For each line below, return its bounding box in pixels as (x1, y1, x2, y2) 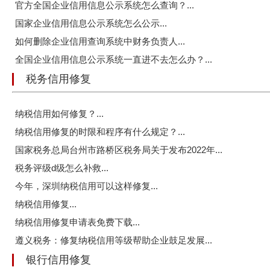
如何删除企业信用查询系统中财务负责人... (15, 36, 185, 47)
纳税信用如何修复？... (15, 108, 104, 119)
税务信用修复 (26, 73, 91, 86)
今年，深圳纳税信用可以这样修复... (15, 181, 158, 192)
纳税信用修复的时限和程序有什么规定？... (15, 127, 185, 137)
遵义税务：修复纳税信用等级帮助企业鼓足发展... (15, 235, 212, 246)
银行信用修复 (26, 254, 91, 266)
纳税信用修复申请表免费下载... (15, 217, 140, 228)
